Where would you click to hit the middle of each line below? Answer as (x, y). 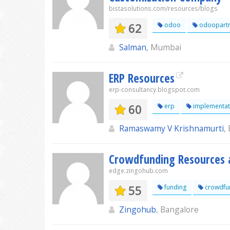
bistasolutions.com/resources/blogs (163, 8)
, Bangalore (177, 209)
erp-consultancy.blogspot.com (154, 90)
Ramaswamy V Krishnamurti (171, 128)
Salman (133, 47)
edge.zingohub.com (138, 171)
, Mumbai (164, 47)
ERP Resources (142, 78)
